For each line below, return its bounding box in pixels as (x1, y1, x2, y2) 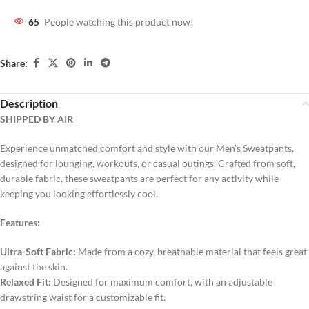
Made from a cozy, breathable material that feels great (76, 246, 307, 258)
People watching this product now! (44, 16, 194, 28)
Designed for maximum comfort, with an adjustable (51, 276, 272, 288)
